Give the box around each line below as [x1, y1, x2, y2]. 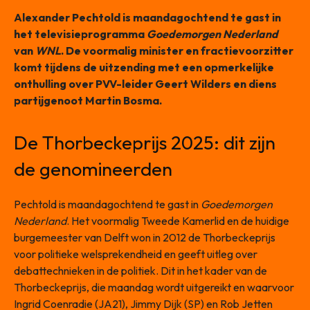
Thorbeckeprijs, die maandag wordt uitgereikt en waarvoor [14, 280, 294, 295]
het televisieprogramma [14, 27, 147, 42]
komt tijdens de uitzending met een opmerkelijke [14, 60, 274, 75]
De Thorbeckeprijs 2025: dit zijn [14, 131, 275, 155]
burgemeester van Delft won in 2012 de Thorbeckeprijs [14, 230, 275, 245]
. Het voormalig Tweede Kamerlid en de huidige [66, 214, 289, 228]
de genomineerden [14, 157, 172, 181]
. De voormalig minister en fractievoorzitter [61, 44, 293, 58]
